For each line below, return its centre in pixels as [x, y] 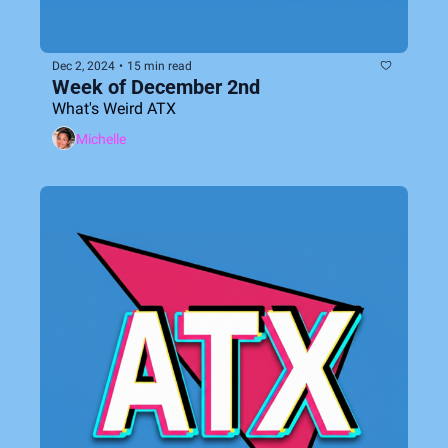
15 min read [159, 65]
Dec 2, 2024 [83, 65]
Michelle [101, 138]
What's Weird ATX [114, 108]
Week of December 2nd [156, 87]
